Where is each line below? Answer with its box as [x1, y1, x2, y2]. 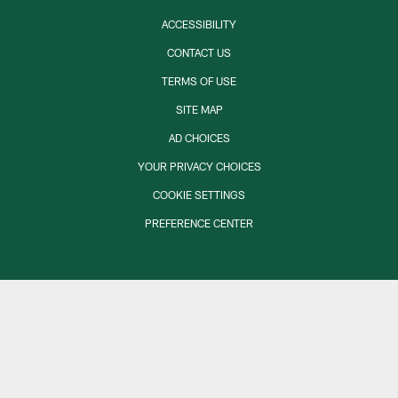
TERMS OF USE [162, 74, 236, 87]
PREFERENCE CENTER [145, 216, 253, 229]
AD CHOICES [168, 131, 230, 144]
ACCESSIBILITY [162, 17, 236, 30]
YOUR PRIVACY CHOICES [137, 159, 261, 172]
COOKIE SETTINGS [153, 187, 245, 201]
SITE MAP [175, 102, 223, 115]
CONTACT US [167, 45, 231, 59]
